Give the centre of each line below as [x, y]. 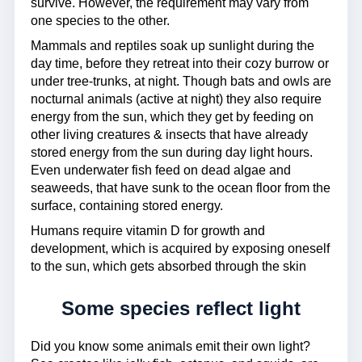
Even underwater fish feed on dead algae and [161, 170]
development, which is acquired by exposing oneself [180, 248]
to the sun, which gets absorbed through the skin [168, 266]
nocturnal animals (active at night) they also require [176, 99]
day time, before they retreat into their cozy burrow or [180, 63]
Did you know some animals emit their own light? [170, 346]
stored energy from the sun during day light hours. [172, 152]
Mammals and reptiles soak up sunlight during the [173, 45]
